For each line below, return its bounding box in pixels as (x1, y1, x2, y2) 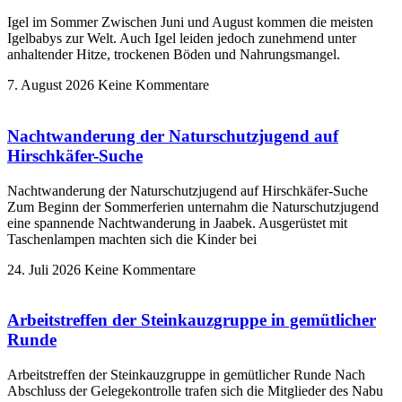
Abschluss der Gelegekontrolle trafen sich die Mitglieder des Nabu (7, 383, 383, 399)
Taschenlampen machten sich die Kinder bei (7, 231, 257, 247)
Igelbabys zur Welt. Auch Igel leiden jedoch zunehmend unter (7, 31, 356, 47)
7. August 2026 (7, 77, 98, 93)
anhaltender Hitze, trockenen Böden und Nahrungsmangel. (7, 47, 340, 63)
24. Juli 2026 (7, 261, 84, 277)
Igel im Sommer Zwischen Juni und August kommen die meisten (7, 14, 373, 31)
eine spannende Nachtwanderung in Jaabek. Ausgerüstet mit (7, 214, 347, 231)
